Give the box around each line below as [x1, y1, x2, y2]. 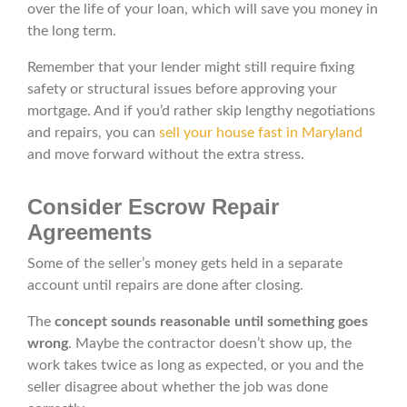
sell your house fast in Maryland [159, 125, 362, 141]
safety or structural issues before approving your [27, 82, 337, 97]
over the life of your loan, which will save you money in [27, 2, 378, 17]
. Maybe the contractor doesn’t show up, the [68, 336, 352, 352]
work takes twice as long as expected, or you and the [27, 358, 363, 373]
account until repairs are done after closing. [27, 278, 303, 293]
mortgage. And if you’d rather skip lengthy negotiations [27, 104, 375, 119]
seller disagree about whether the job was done [27, 380, 328, 395]
